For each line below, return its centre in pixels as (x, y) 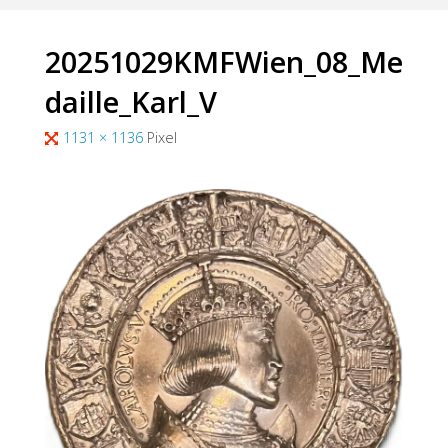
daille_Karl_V (130, 101)
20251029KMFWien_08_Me (223, 61)
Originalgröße (87, 137)
